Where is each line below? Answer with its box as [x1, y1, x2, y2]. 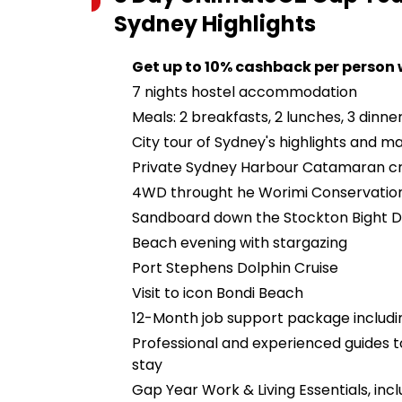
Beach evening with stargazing [132, 232, 347, 253]
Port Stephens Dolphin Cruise [132, 258, 342, 278]
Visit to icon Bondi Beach [132, 283, 303, 303]
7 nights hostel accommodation [132, 82, 357, 102]
